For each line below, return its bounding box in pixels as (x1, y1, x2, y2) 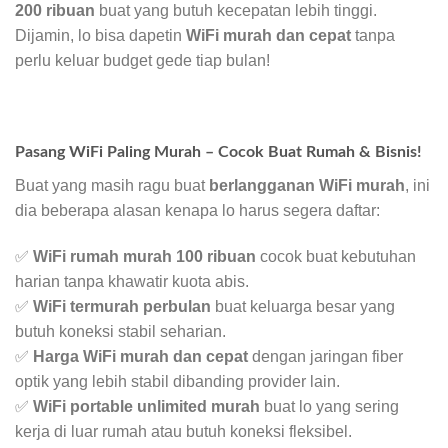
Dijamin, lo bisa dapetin (15, 27, 186, 45)
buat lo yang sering (260, 397, 399, 415)
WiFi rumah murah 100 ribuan (33, 247, 256, 265)
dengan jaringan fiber (248, 347, 403, 365)
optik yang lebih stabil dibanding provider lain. (15, 372, 340, 390)
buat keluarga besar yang (211, 297, 395, 315)
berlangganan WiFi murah (209, 176, 405, 194)
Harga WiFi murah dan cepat (33, 347, 248, 365)
